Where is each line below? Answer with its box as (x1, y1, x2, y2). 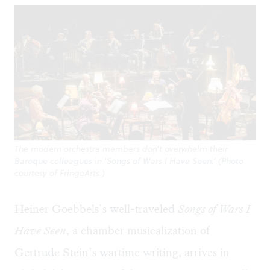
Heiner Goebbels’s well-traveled (14, 201, 178, 217)
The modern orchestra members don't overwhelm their (14, 143, 228, 155)
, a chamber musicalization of (66, 223, 210, 239)
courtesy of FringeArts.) (14, 167, 105, 180)
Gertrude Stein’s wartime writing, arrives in (14, 245, 230, 260)
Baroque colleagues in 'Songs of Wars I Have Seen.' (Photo (14, 155, 243, 168)
